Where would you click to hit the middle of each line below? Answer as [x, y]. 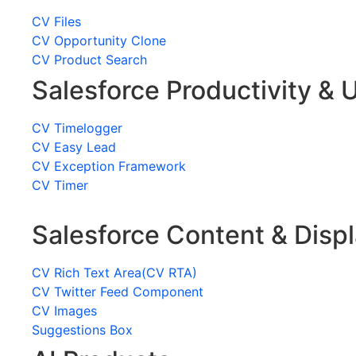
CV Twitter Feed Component [118, 292]
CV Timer [60, 185]
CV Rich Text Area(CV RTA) [114, 273]
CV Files [56, 21]
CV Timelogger [77, 128]
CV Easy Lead [74, 147]
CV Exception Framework [109, 166]
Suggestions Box [82, 330]
